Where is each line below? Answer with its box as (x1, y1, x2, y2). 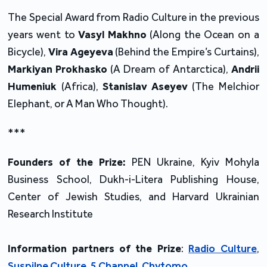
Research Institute (8, 207, 94, 221)
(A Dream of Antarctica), (107, 62, 231, 76)
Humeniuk (8, 79, 57, 93)
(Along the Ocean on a (146, 27, 259, 41)
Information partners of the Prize (8, 241, 181, 255)
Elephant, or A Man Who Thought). (8, 97, 169, 110)
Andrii (231, 62, 259, 76)
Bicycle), (8, 45, 49, 58)
